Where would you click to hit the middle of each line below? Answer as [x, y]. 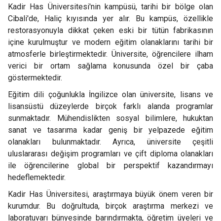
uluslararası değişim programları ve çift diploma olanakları [110, 154]
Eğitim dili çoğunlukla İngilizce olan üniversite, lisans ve [110, 94]
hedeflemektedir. [37, 177]
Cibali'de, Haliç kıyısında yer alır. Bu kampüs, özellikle [110, 18]
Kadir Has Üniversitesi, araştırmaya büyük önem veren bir [110, 194]
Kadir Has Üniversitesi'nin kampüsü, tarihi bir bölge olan [110, 7]
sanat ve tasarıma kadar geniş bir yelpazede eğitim [110, 130]
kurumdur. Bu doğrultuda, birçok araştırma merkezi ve [110, 206]
